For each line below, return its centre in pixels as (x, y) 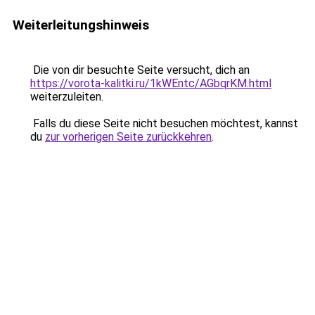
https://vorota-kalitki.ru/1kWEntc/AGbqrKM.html (151, 83)
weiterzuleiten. (67, 97)
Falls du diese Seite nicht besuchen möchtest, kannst (164, 123)
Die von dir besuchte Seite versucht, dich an (140, 70)
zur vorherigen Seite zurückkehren (128, 137)
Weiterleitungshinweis (81, 25)
